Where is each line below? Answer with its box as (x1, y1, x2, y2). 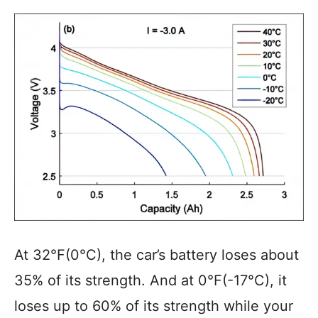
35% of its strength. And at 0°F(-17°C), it (14, 272, 287, 289)
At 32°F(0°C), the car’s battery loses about (14, 246, 299, 263)
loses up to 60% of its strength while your (14, 297, 293, 314)
